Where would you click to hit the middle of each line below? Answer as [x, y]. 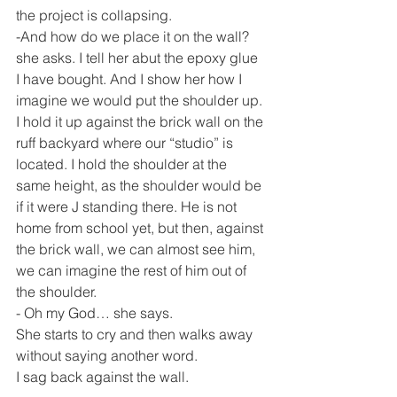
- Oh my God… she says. [94, 313]
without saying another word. [107, 355]
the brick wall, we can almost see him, [137, 249]
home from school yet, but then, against [141, 228]
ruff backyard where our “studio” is [126, 143]
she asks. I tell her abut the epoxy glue [139, 58]
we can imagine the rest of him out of [133, 270]
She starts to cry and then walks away [136, 334]
